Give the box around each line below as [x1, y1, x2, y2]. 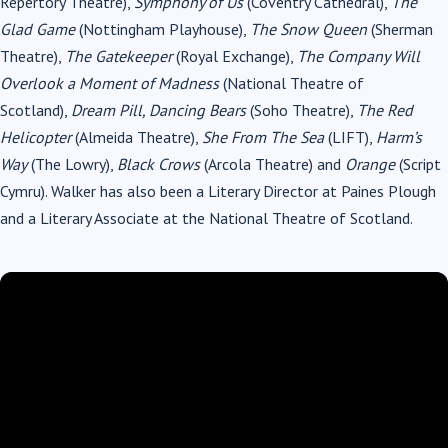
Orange [345, 153, 395, 174]
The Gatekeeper [65, 45, 172, 66]
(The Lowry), [27, 153, 117, 174]
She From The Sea [202, 126, 324, 147]
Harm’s [376, 126, 422, 147]
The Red [357, 99, 413, 120]
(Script [395, 153, 441, 174]
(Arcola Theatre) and [200, 153, 345, 174]
